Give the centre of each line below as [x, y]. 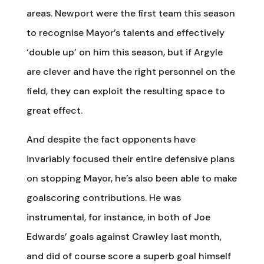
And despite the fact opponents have [111, 139]
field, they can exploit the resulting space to [126, 91]
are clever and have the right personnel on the [131, 71]
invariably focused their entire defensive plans [130, 159]
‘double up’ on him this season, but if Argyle [124, 52]
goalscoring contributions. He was [103, 197]
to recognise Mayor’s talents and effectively [125, 32]
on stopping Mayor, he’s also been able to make [131, 178]
